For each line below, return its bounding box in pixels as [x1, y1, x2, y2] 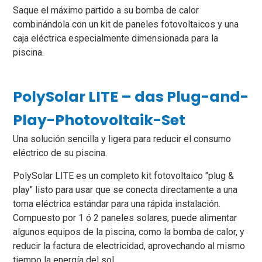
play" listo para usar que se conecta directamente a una [13, 184, 238, 195]
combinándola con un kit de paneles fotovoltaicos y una [13, 18, 239, 30]
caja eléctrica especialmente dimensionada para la [13, 32, 219, 44]
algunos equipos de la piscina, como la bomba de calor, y [13, 226, 245, 237]
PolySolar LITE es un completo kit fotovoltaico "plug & [13, 170, 235, 181]
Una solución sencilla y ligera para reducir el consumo [13, 133, 232, 145]
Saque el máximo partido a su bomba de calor [13, 4, 199, 16]
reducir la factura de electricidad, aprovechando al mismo [13, 240, 246, 251]
